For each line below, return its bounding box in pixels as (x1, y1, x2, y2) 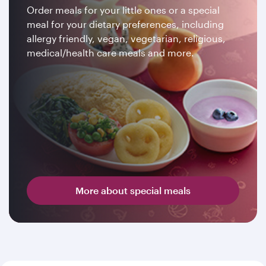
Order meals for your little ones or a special (27, 4, 220, 15)
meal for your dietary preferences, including (27, 18, 224, 30)
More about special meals (75, 185, 191, 196)
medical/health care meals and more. (27, 47, 194, 58)
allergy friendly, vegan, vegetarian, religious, (27, 33, 226, 44)
